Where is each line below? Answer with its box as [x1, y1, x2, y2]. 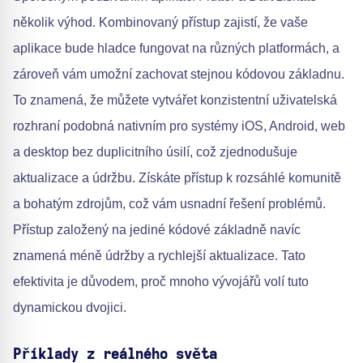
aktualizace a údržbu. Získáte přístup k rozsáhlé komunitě [13, 170, 341, 185]
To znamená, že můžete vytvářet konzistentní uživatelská [13, 92, 337, 107]
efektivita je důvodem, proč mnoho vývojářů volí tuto [13, 274, 309, 288]
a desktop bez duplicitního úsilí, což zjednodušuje [13, 144, 297, 159]
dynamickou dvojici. [13, 300, 126, 314]
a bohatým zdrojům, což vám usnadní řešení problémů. [13, 196, 326, 211]
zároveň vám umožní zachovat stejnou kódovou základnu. [13, 66, 344, 81]
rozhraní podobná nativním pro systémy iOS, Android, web [13, 118, 345, 133]
